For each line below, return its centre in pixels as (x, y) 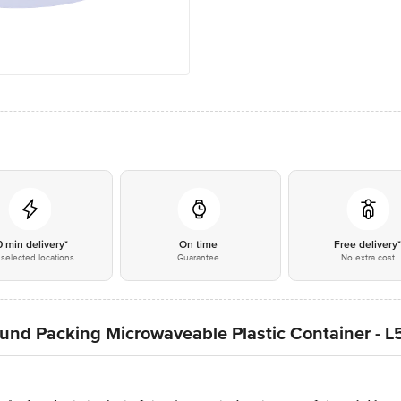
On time (199, 245)
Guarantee (199, 258)
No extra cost (367, 258)
